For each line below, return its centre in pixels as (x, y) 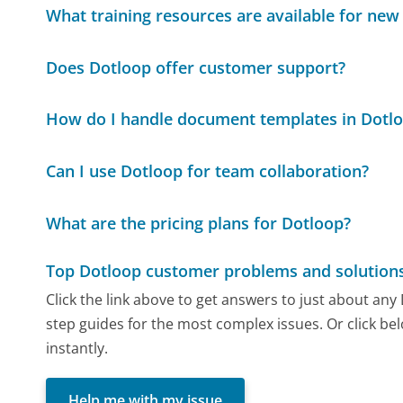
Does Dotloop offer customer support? (196, 67)
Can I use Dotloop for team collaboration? (208, 170)
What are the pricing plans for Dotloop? (199, 223)
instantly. (77, 348)
